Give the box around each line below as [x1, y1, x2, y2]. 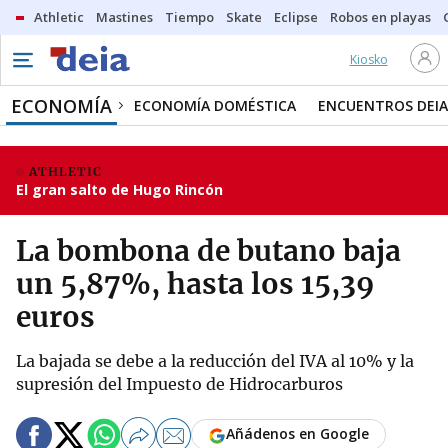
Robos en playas [330, 8, 431, 26]
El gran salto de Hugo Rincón [16, 180, 223, 199]
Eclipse [274, 8, 318, 26]
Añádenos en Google [226, 424, 369, 444]
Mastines [96, 8, 153, 26]
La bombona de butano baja [16, 233, 401, 269]
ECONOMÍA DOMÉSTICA [134, 96, 296, 115]
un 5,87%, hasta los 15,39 [16, 266, 375, 302]
